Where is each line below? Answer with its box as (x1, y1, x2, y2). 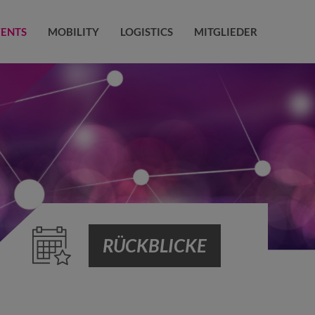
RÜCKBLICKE (102, 234, 207, 257)
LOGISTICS (120, 25, 173, 38)
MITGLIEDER (193, 25, 257, 38)
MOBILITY (47, 25, 99, 38)
